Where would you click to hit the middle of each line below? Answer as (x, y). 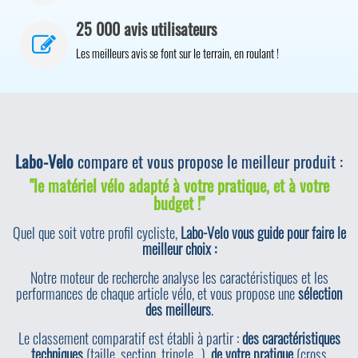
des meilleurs (178, 309)
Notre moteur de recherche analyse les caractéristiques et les (179, 277)
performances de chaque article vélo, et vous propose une (157, 293)
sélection (320, 293)
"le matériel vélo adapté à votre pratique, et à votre (179, 185)
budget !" (179, 203)
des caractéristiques (291, 338)
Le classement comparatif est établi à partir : (130, 338)
